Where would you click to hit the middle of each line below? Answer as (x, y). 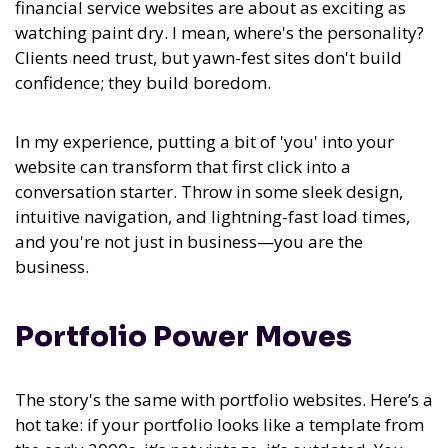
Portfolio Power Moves (183, 337)
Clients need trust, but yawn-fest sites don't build (208, 58)
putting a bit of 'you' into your (275, 142)
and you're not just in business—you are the (189, 242)
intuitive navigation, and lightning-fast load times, (212, 217)
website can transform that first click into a (183, 167)
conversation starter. (96, 192)
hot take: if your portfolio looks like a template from (219, 425)
